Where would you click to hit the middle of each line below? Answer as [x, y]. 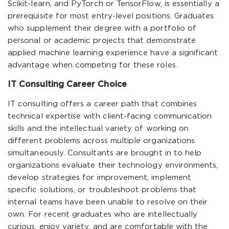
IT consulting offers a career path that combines [102, 104]
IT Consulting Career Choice [67, 85]
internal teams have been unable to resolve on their [108, 202]
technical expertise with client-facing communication [110, 116]
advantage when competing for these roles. [93, 65]
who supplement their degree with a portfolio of [102, 28]
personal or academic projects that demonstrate [102, 41]
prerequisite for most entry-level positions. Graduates [111, 16]
